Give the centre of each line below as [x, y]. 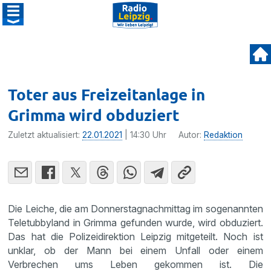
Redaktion [224, 135]
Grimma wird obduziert [94, 115]
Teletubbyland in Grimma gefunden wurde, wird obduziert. [135, 223]
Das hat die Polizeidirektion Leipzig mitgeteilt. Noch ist [135, 237]
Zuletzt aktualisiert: [45, 135]
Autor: [191, 135]
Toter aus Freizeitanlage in [107, 94]
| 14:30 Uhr [145, 135]
